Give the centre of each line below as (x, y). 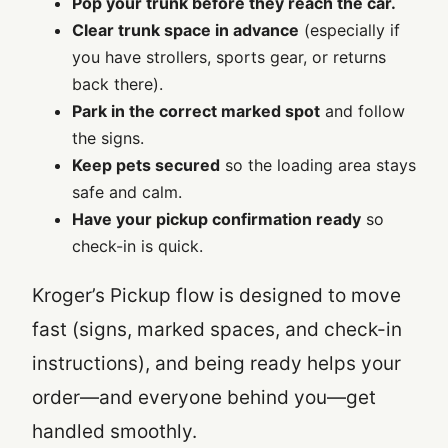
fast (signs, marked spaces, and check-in (217, 329)
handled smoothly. (114, 431)
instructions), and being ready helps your (216, 363)
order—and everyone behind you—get (204, 397)
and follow (362, 110)
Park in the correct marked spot (196, 110)
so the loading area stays (318, 164)
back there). (117, 83)
